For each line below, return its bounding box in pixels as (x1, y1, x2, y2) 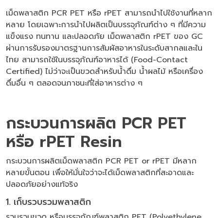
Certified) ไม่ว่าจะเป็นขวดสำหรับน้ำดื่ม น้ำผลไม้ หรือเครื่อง (6, 65, 203, 77)
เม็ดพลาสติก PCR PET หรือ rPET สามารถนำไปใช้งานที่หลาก (6, 7, 212, 19)
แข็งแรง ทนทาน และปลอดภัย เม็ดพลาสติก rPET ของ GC (6, 30, 203, 42)
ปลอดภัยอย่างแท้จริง (6, 178, 78, 190)
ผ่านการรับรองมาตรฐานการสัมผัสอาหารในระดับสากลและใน (6, 42, 202, 54)
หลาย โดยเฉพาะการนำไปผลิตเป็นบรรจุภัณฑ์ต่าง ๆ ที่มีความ (6, 18, 206, 31)
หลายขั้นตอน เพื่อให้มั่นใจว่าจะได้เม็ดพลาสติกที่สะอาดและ (6, 166, 194, 179)
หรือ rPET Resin (6, 129, 122, 154)
